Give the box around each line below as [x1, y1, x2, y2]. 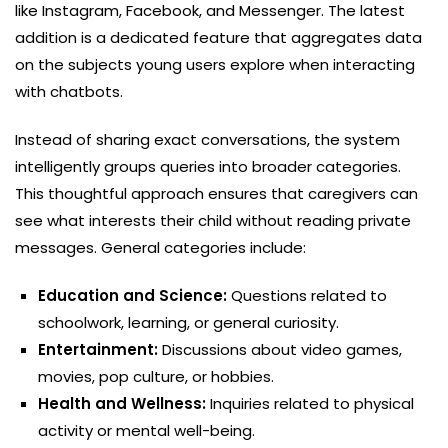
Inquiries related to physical [206, 392, 415, 414]
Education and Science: [38, 284, 228, 306]
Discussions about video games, [158, 338, 403, 360]
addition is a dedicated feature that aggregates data [15, 26, 422, 48]
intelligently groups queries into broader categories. [15, 155, 401, 177]
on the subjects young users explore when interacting [15, 53, 415, 75]
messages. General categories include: [15, 236, 306, 258]
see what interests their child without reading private [15, 209, 411, 231]
